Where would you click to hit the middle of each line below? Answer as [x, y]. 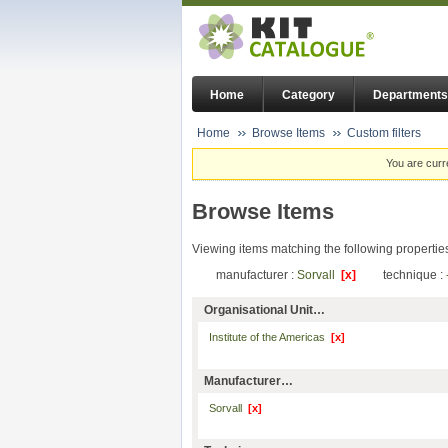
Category [308, 95]
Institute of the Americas [269, 337]
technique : [414, 275]
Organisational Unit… [264, 310]
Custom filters [384, 133]
